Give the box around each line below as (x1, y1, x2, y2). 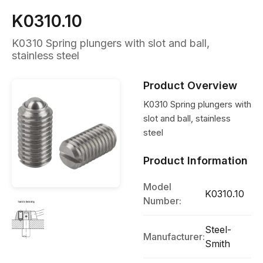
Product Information (143, 154, 248, 167)
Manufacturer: (143, 231, 205, 242)
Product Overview (143, 79, 237, 92)
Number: (143, 195, 181, 207)
